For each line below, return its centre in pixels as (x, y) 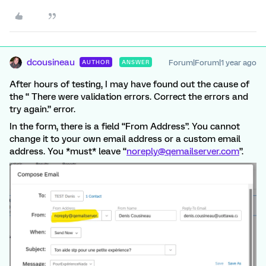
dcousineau (51, 63)
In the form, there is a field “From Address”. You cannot (125, 127)
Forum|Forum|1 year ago (213, 63)
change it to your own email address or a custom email (125, 139)
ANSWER (136, 62)
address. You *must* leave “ (68, 152)
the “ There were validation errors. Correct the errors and (129, 97)
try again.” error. (42, 110)
